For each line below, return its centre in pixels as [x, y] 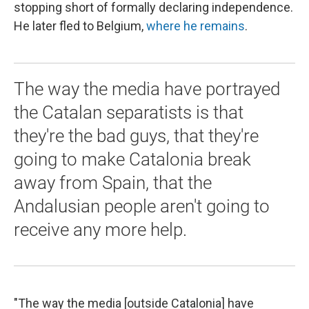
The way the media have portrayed [147, 89]
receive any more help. [100, 229]
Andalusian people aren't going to [142, 206]
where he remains [196, 26]
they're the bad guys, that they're [136, 136]
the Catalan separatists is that [129, 112]
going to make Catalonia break [132, 159]
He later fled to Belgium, [80, 26]
